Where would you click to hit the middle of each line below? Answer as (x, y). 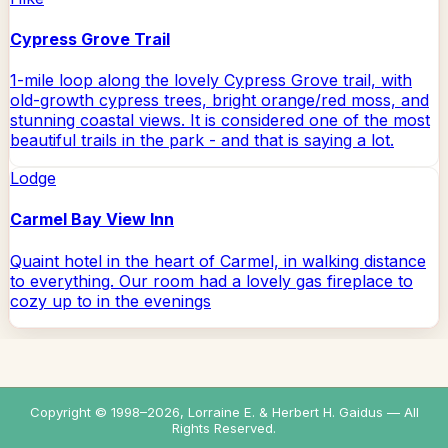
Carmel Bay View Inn (92, 219)
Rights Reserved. (224, 428)
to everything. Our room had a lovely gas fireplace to (211, 280)
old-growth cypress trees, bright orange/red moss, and (219, 100)
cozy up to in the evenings (110, 300)
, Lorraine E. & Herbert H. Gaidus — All (299, 412)
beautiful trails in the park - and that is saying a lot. (202, 140)
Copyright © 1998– (88, 412)
